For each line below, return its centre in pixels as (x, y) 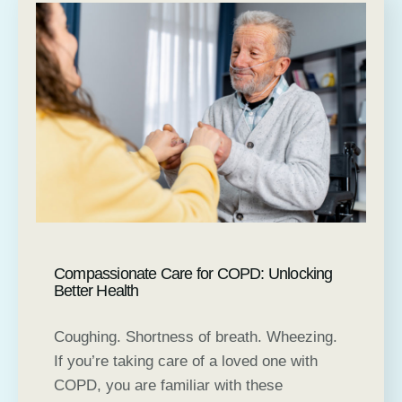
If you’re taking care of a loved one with (186, 362)
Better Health (96, 291)
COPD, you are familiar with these (168, 386)
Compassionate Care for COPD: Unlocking (193, 274)
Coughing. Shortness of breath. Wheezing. (196, 337)
